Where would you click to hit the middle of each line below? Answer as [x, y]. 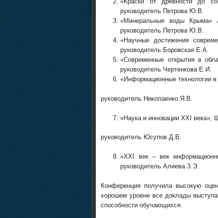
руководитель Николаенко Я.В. [147, 98]
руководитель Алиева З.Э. [160, 166]
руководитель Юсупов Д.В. [141, 137]
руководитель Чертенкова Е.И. [166, 69]
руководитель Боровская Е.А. [165, 50]
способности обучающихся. [142, 205]
